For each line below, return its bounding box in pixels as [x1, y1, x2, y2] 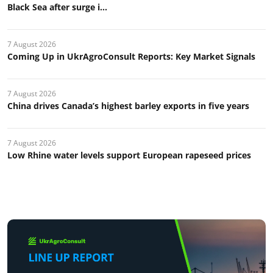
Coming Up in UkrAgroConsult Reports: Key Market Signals [7, 50, 255, 62]
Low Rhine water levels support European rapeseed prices [7, 149, 251, 161]
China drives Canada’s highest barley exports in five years [7, 99, 249, 112]
